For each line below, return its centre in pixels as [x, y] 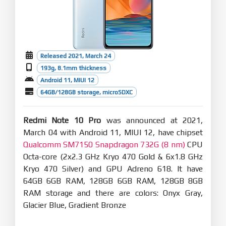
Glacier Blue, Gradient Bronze [75, 205]
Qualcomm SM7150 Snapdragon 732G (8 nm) [104, 144]
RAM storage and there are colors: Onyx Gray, [113, 193]
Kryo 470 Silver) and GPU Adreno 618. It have [113, 168]
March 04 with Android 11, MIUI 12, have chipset [113, 132]
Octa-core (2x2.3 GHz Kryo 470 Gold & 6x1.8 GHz [113, 156]
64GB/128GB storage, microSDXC [87, 92]
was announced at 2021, [152, 120]
